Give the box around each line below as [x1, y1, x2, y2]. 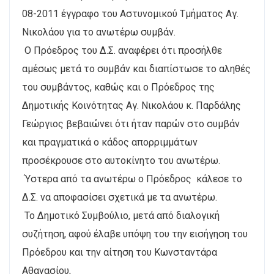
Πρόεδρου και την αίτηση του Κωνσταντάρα [22, 246, 217, 258]
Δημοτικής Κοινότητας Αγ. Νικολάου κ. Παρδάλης [22, 100, 241, 111]
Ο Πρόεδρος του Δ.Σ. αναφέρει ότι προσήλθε [22, 45, 222, 56]
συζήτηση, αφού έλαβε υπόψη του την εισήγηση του [22, 228, 248, 240]
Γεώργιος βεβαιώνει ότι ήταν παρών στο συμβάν [22, 118, 240, 130]
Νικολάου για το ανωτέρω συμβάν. [22, 26, 176, 38]
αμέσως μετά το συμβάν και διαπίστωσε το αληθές [22, 63, 251, 75]
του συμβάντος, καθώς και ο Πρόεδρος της [22, 81, 215, 93]
